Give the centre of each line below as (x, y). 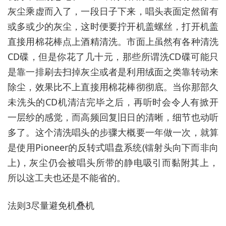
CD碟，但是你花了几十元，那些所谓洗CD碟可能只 (113, 56)
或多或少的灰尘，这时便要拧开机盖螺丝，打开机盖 (113, 26)
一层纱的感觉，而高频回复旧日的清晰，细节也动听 (113, 117)
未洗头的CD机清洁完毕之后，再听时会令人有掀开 (113, 102)
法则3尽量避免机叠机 (51, 205)
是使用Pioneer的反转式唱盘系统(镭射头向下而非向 (113, 147)
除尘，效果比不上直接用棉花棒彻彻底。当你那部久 (113, 87)
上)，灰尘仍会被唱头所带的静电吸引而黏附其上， (113, 162)
